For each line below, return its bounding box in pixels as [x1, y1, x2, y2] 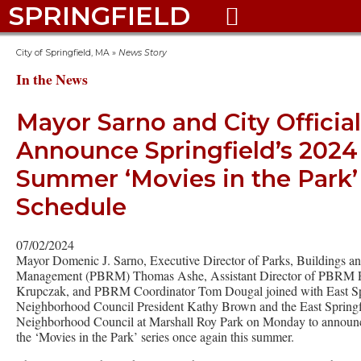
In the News [16, 68, 88, 89]
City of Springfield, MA [16, 48, 110, 58]
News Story [118, 48, 167, 58]
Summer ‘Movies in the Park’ [16, 164, 358, 193]
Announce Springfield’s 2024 [16, 136, 358, 165]
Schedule [16, 193, 127, 222]
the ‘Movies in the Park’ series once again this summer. [16, 327, 294, 345]
